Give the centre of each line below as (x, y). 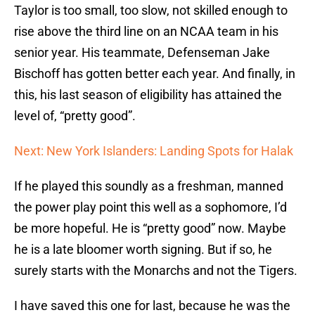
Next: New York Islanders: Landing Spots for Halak (154, 151)
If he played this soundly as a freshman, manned (149, 186)
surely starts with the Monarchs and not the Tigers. (156, 271)
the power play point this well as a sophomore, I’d (150, 207)
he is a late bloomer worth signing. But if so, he (143, 250)
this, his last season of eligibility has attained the (148, 95)
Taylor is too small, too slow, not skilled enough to (151, 11)
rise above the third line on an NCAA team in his (146, 32)
